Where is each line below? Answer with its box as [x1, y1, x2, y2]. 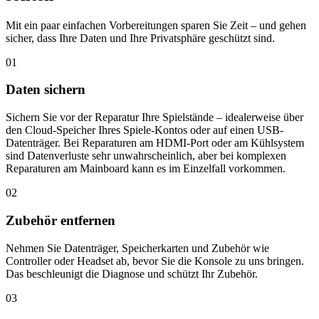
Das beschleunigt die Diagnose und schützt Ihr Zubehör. [6, 267, 258, 280]
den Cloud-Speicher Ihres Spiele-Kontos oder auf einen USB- [6, 124, 283, 137]
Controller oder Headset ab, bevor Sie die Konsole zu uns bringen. [6, 254, 304, 267]
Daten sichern [6, 82, 85, 98]
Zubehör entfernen [6, 212, 115, 228]
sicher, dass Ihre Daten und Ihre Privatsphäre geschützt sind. [6, 31, 275, 44]
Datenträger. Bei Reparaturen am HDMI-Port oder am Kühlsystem [6, 137, 304, 150]
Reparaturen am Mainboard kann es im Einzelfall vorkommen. [6, 162, 286, 175]
